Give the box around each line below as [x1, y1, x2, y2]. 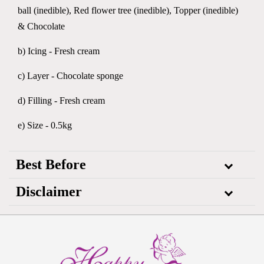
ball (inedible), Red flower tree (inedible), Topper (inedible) [18, 5, 238, 15]
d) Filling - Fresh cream [18, 95, 105, 105]
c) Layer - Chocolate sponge [18, 71, 123, 81]
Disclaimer [16, 184, 82, 199]
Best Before [16, 157, 86, 172]
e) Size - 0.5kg [18, 120, 72, 130]
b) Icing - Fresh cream [18, 46, 100, 56]
